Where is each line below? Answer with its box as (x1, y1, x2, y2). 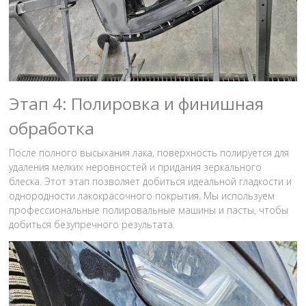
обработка (9, 117, 95, 139)
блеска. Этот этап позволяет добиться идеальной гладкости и (9, 175, 292, 188)
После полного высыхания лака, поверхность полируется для (9, 146, 290, 159)
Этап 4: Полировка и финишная (9, 92, 264, 115)
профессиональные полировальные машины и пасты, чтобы (9, 204, 289, 217)
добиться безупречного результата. (9, 218, 176, 231)
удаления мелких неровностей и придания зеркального (9, 161, 262, 173)
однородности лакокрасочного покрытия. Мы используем (9, 189, 275, 202)
